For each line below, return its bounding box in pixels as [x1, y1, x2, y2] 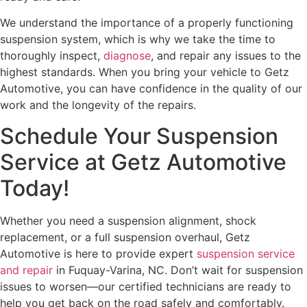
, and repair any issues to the [151, 49, 301, 63]
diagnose [103, 49, 151, 63]
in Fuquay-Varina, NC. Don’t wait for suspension [53, 262, 303, 277]
